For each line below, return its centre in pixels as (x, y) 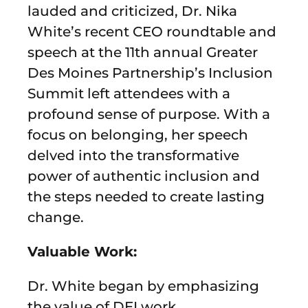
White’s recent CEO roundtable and (152, 31)
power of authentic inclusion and (144, 176)
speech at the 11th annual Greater (143, 52)
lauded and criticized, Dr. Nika (132, 11)
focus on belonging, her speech (138, 134)
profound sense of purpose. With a (149, 114)
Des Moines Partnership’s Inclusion (150, 73)
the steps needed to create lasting (146, 196)
